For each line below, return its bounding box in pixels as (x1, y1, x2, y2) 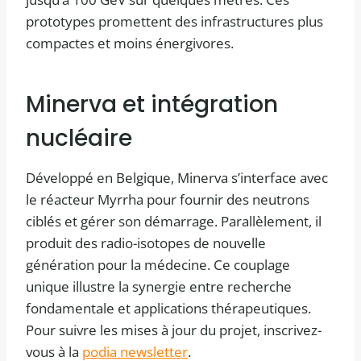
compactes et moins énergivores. (26, 34, 234, 53)
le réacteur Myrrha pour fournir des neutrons (26, 190, 309, 210)
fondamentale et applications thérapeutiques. (26, 299, 311, 318)
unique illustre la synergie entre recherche (26, 277, 292, 297)
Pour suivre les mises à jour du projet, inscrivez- (26, 321, 322, 340)
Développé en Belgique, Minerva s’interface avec (26, 168, 328, 188)
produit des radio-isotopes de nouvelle (26, 234, 266, 253)
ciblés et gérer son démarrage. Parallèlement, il (26, 212, 322, 231)
